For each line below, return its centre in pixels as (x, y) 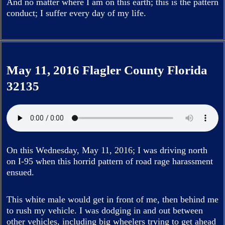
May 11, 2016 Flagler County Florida (107, 70)
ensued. (22, 172)
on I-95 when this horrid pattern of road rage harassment (110, 161)
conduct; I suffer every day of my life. (76, 13)
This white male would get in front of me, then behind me (113, 199)
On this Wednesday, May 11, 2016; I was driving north (107, 150)
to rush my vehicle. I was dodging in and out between (105, 210)
